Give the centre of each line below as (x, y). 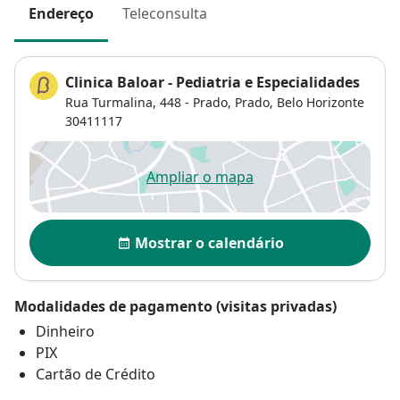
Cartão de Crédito (96, 374)
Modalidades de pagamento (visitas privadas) (175, 306)
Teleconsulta (165, 14)
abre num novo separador (287, 186)
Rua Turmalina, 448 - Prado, (148, 102)
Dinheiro (65, 331)
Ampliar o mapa (200, 176)
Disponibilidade (89, 228)
